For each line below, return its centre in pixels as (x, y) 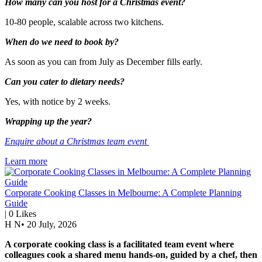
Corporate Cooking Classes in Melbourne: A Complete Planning (123, 193)
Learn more (26, 161)
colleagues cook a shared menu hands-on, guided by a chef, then (131, 255)
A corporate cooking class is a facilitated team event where (119, 244)
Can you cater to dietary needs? (65, 82)
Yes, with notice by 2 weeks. (58, 102)
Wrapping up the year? (48, 122)
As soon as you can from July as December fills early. (105, 62)
